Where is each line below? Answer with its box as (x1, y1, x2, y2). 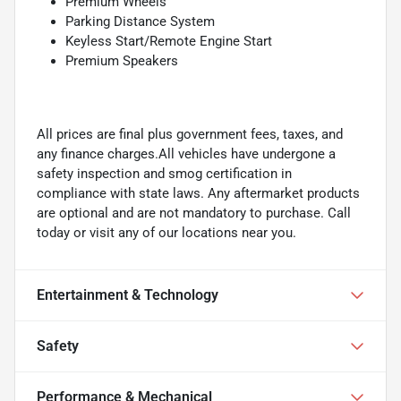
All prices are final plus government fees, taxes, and (37, 125, 343, 142)
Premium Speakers (65, 52, 178, 69)
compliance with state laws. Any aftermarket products (37, 184, 360, 201)
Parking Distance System (65, 13, 215, 30)
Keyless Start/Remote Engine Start (65, 32, 272, 49)
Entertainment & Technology (37, 286, 218, 303)
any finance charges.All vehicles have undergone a (37, 145, 336, 162)
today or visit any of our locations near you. (37, 224, 296, 241)
